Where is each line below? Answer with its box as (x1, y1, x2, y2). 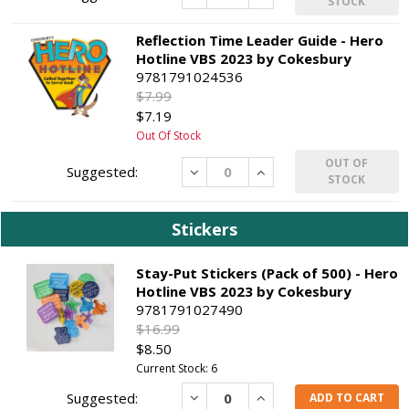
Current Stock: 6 (136, 361, 218, 377)
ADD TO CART (309, 389, 384, 405)
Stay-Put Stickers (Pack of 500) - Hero (136, 264, 399, 283)
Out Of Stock (136, 128, 202, 144)
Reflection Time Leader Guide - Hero (136, 31, 384, 50)
